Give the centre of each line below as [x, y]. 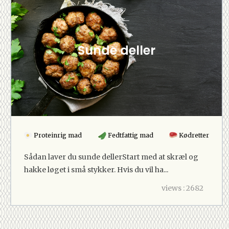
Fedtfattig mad [130, 135]
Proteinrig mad [57, 135]
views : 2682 [183, 188]
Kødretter [193, 135]
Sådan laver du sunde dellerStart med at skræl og [111, 157]
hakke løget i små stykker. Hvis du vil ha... [96, 169]
